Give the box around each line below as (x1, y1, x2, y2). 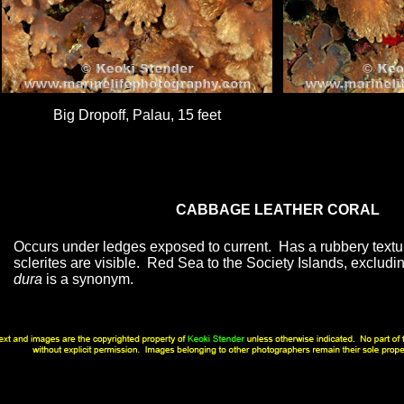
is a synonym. (41, 271, 133, 287)
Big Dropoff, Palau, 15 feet (52, 107, 221, 123)
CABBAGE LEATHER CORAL (175, 202, 380, 217)
